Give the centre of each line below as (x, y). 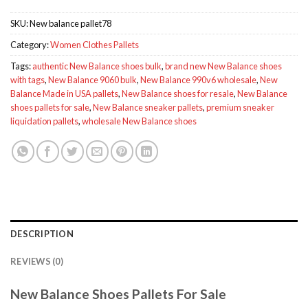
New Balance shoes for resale (178, 94)
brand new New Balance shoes (223, 66)
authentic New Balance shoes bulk (97, 66)
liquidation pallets (44, 121)
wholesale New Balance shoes (139, 121)
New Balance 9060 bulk (92, 80)
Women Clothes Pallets (95, 45)
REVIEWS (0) (37, 261)
